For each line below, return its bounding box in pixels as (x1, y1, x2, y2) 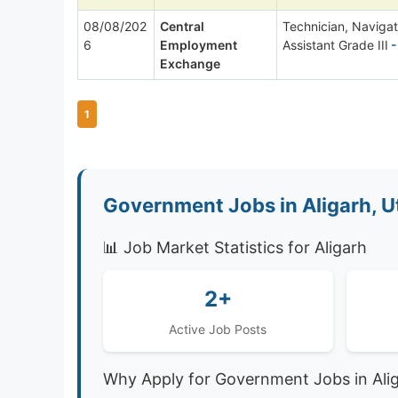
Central (160, 18, 204, 34)
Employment (160, 36, 237, 52)
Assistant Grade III (283, 36, 388, 52)
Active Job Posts (169, 321, 267, 337)
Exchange (160, 55, 220, 71)
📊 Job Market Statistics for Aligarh (103, 237, 367, 257)
